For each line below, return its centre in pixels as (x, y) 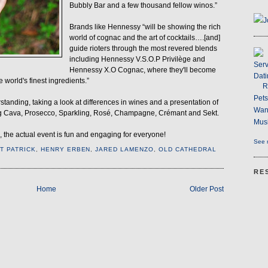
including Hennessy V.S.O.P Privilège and (137, 60)
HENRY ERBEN (66, 149)
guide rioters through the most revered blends (143, 49)
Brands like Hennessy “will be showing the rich (145, 27)
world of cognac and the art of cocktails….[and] (144, 38)
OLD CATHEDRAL (188, 149)
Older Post (207, 189)
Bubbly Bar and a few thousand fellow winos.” (143, 6)
